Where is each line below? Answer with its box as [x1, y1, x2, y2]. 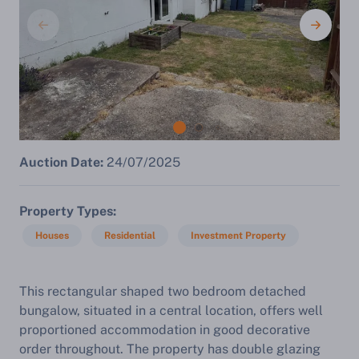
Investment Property [191, 230, 286, 241]
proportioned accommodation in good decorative [19, 322, 310, 337]
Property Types [19, 204, 113, 219]
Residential [104, 230, 155, 241]
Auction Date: [19, 155, 103, 170]
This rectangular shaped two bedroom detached [19, 284, 306, 299]
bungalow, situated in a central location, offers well [19, 303, 323, 318]
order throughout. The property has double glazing [19, 341, 321, 357]
